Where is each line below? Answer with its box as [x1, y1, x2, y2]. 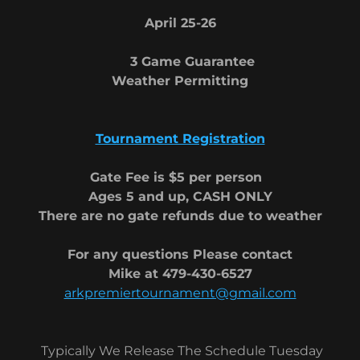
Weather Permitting [112, 73, 248, 88]
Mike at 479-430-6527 [108, 266, 252, 281]
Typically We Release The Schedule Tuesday [37, 343, 323, 358]
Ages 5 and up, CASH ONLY [88, 189, 272, 204]
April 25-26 [144, 15, 216, 31]
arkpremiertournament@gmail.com [63, 285, 297, 301]
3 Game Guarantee [105, 54, 255, 69]
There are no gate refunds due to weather [38, 208, 322, 223]
